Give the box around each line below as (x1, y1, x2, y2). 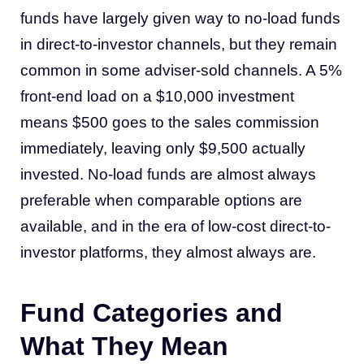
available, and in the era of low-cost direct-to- (20, 218, 331, 235)
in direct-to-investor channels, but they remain (20, 36, 337, 53)
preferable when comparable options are (20, 192, 302, 209)
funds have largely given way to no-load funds (20, 10, 340, 27)
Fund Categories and (20, 298, 283, 327)
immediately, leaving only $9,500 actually (20, 140, 305, 157)
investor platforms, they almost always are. (20, 244, 316, 261)
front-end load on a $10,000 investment (20, 88, 294, 105)
